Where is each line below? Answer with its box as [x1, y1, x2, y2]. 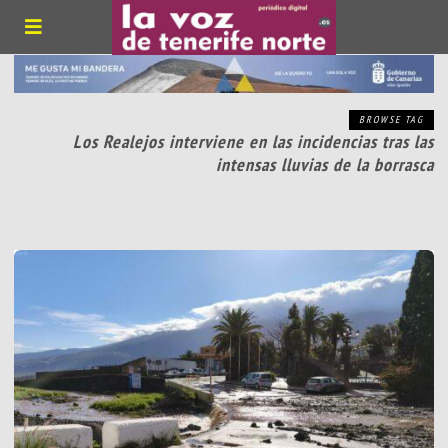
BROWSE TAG [358, 113, 424, 127]
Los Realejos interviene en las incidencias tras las [72, 130, 434, 154]
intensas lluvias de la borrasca [215, 153, 434, 177]
